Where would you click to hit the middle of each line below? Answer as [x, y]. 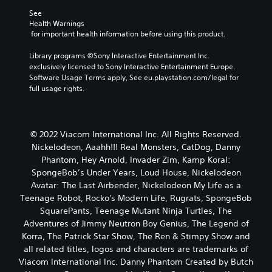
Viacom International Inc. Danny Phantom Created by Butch [136, 261]
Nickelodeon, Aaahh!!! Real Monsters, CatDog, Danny [136, 147]
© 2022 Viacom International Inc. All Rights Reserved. [136, 134]
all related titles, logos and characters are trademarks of [136, 249]
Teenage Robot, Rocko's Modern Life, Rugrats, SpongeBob [136, 198]
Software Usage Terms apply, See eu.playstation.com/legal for [134, 77]
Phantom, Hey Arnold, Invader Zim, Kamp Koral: [136, 159]
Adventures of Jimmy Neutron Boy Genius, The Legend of [136, 223]
